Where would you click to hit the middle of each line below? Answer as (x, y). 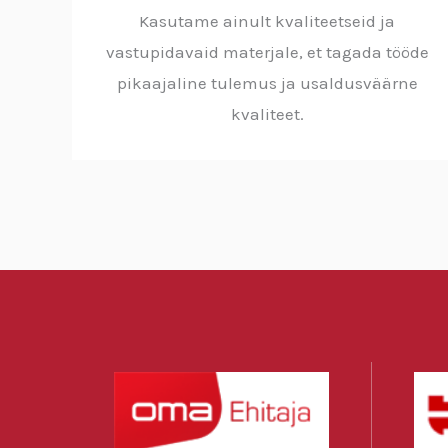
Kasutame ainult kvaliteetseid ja (267, 20)
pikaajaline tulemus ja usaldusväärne (267, 82)
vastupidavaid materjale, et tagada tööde (267, 51)
